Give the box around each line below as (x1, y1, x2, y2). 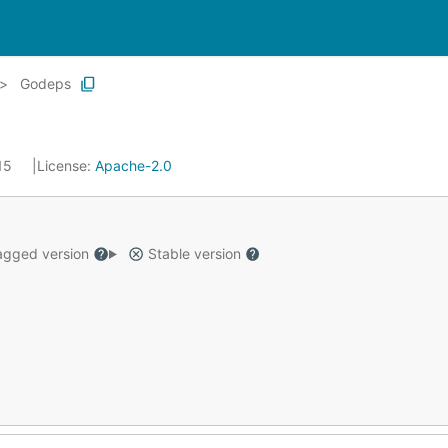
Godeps (20, 75, 71, 92)
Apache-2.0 (95, 157, 172, 174)
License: (37, 157, 95, 174)
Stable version (143, 245, 245, 262)
